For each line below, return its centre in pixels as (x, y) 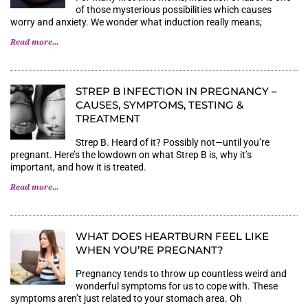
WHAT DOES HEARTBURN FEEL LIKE (172, 236)
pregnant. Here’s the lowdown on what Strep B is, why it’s (131, 154)
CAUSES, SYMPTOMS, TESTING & (159, 104)
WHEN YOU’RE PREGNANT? (150, 250)
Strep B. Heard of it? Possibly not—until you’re (173, 142)
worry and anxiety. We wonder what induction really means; (136, 22)
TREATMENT (108, 118)
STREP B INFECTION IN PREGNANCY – (176, 91)
